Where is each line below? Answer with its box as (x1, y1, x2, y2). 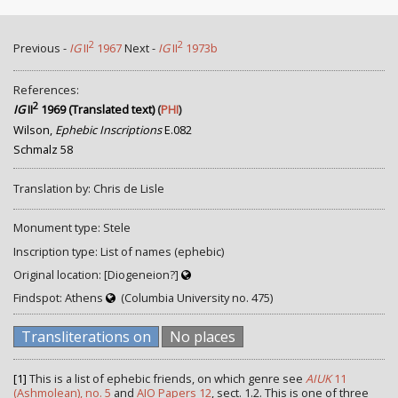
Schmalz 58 (13, 141, 73, 158)
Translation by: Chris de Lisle (13, 179, 164, 196)
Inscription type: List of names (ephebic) (13, 243, 224, 259)
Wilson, (13, 121, 55, 138)
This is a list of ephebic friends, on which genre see (27, 370, 306, 386)
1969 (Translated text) (38, 101, 155, 118)
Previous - (13, 40, 69, 57)
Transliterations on (21, 327, 151, 347)
